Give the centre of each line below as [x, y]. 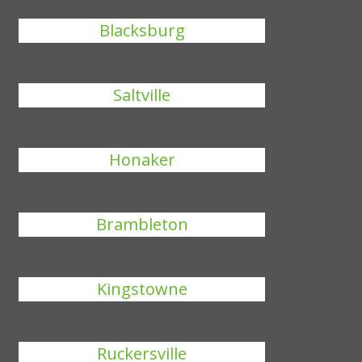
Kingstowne [142, 289]
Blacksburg [142, 30]
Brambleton [142, 224]
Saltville [142, 95]
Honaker [142, 160]
